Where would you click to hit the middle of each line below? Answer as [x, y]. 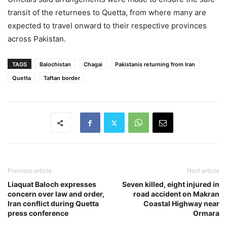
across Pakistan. [37, 39]
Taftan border [62, 78]
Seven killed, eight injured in [171, 184]
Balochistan [55, 65]
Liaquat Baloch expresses [52, 184]
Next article [203, 171]
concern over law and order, [56, 194]
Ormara [206, 213]
